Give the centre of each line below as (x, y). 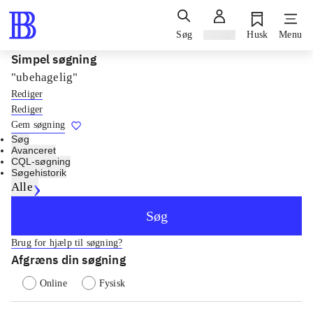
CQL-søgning (41, 161)
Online (53, 283)
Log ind (219, 35)
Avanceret (34, 150)
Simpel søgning (54, 59)
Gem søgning (38, 125)
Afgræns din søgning (68, 260)
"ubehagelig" (45, 77)
